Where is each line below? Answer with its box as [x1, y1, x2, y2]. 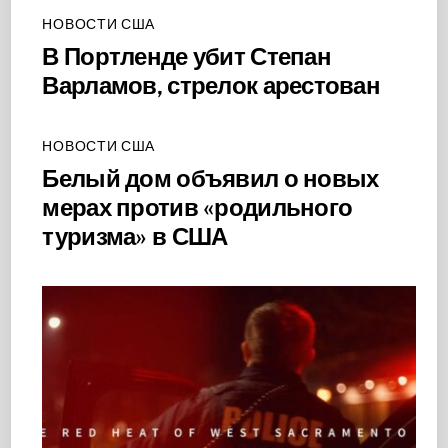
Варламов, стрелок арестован [42, 71, 381, 100]
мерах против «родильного [42, 193, 353, 222]
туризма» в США [42, 222, 228, 251]
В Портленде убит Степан [42, 42, 331, 71]
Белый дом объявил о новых [42, 164, 379, 193]
